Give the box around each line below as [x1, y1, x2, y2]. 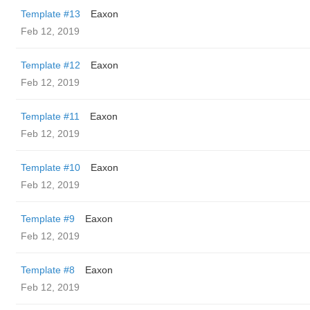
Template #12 [21, 60, 80, 71]
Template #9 [21, 213, 75, 224]
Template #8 [21, 264, 75, 275]
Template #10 [21, 162, 80, 173]
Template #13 [21, 8, 80, 19]
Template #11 [21, 111, 80, 122]
